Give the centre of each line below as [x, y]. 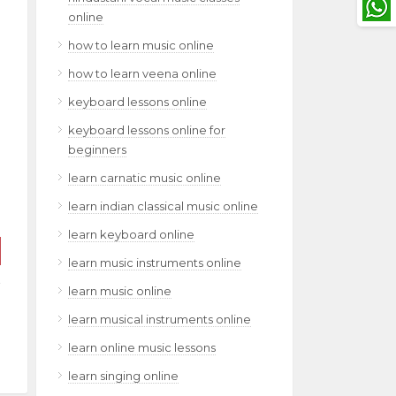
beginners [97, 149]
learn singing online [123, 376]
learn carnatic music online [145, 178]
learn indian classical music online [163, 206]
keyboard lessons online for [147, 130]
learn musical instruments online [160, 319]
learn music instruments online [155, 263]
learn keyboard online [131, 234]
